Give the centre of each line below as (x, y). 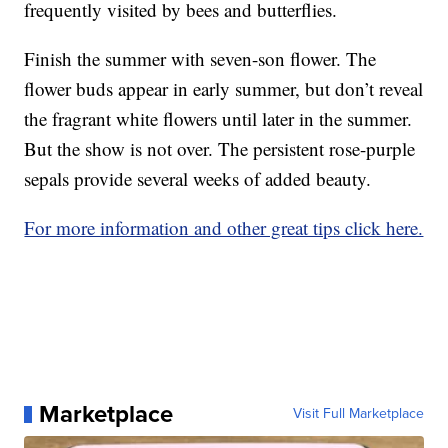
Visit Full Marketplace (358, 414)
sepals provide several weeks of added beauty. (198, 179)
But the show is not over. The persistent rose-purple (220, 149)
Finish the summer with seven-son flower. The (200, 59)
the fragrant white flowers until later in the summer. (218, 119)
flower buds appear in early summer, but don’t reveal (224, 89)
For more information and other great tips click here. (224, 228)
